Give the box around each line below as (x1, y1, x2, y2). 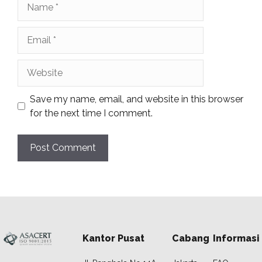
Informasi (212, 232, 260, 244)
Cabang (171, 232, 209, 244)
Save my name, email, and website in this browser (30, 93, 243, 105)
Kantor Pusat (82, 232, 144, 244)
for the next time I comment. (30, 107, 153, 119)
